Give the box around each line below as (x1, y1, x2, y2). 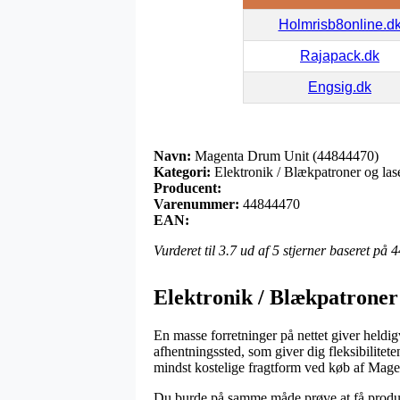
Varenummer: (154, 196, 239, 212)
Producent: (154, 179, 221, 196)
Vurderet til (154, 242, 219, 258)
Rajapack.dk (300, 47, 379, 63)
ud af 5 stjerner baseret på (237, 242, 391, 258)
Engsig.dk (308, 79, 371, 95)
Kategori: (154, 163, 211, 179)
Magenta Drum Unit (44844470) (191, 147, 379, 163)
